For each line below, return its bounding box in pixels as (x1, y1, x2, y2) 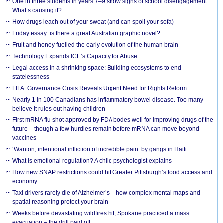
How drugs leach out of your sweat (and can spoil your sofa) (12, 18, 174, 25)
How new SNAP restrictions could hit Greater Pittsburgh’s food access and (12, 168, 213, 176)
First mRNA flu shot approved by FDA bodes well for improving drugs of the (12, 116, 214, 123)
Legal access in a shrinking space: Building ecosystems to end (12, 64, 182, 71)
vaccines (12, 134, 37, 141)
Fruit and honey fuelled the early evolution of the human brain (12, 41, 179, 48)
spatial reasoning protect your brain (12, 198, 109, 205)
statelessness (12, 73, 50, 80)
